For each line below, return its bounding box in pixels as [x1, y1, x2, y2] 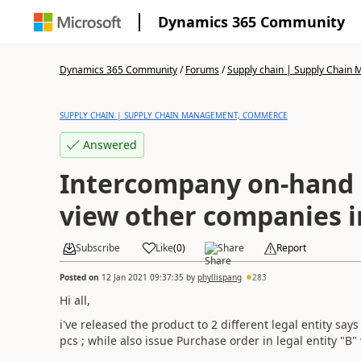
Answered [82, 137, 137, 152]
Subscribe [75, 241, 120, 255]
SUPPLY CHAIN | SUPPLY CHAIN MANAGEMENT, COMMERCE [59, 110, 288, 121]
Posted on [59, 271, 102, 283]
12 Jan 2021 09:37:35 [101, 271, 184, 283]
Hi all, [59, 292, 90, 308]
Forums [185, 63, 219, 77]
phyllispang [197, 271, 242, 283]
